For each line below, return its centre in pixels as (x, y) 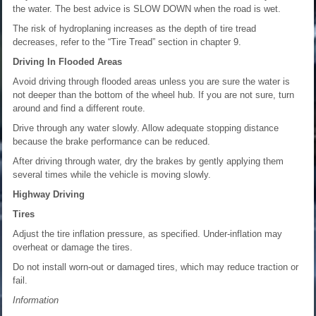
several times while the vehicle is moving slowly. (112, 174)
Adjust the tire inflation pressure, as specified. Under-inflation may (147, 233)
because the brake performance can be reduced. (111, 141)
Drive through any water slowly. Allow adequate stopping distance (146, 128)
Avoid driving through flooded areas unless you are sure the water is (151, 81)
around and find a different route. (79, 108)
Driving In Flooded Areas (67, 61)
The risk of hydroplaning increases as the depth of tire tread (134, 28)
